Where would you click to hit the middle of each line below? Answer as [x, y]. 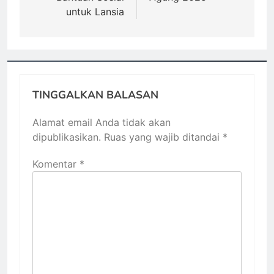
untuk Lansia [95, 11]
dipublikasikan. [67, 137]
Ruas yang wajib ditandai [163, 137]
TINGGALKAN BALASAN [95, 94]
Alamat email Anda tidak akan [102, 122]
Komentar [56, 164]
